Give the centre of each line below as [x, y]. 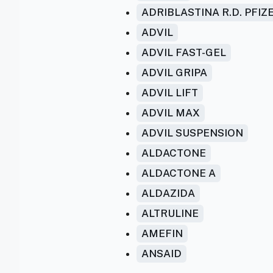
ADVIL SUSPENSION [192, 133]
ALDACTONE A [179, 173]
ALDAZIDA [168, 193]
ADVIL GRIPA [174, 73]
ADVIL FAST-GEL [184, 52]
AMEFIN [162, 233]
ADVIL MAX [171, 113]
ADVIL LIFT [170, 93]
